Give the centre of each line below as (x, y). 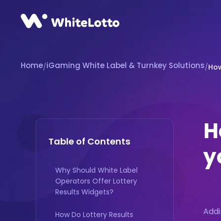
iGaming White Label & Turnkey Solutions (126, 65)
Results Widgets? (84, 192)
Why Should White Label (96, 170)
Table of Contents (89, 141)
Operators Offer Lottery (96, 181)
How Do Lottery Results (94, 215)
